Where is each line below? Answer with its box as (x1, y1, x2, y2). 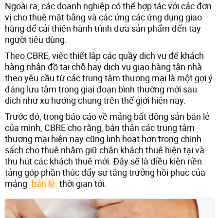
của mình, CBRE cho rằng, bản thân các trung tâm (5, 121, 195, 133)
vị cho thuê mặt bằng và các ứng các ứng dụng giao (5, 11, 202, 23)
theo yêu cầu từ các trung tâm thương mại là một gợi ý (5, 72, 213, 84)
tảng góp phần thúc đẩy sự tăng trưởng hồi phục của (5, 166, 205, 178)
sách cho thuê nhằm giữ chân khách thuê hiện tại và (5, 144, 204, 156)
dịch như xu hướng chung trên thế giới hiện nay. (5, 94, 186, 106)
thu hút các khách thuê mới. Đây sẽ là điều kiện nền (5, 155, 202, 167)
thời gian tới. (57, 177, 107, 189)
